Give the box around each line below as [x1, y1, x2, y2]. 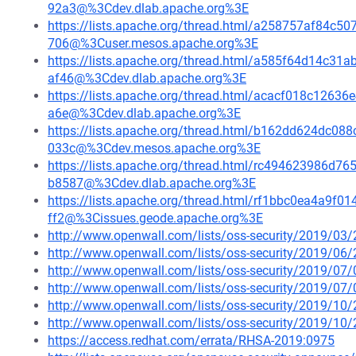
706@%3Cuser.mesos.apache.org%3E [48, 36, 258, 51]
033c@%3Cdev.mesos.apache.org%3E [48, 141, 261, 156]
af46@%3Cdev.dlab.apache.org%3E [48, 71, 246, 86]
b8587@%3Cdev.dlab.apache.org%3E [48, 176, 256, 191]
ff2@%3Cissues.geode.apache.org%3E [48, 211, 263, 226]
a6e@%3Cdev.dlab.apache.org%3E [48, 106, 241, 121]
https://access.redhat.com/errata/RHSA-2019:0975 [48, 333, 335, 348]
